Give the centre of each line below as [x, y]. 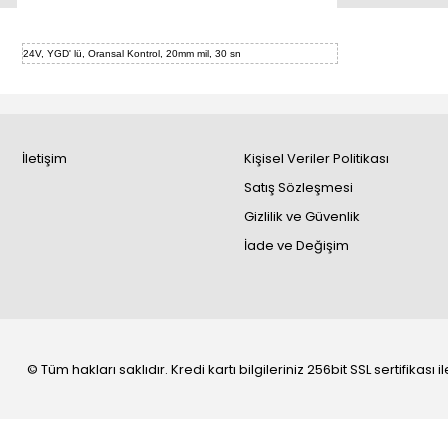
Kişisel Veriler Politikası [316, 158]
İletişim [44, 158]
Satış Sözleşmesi [298, 187]
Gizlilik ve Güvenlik [301, 216]
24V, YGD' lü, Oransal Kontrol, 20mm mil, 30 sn [133, 53]
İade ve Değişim [296, 245]
